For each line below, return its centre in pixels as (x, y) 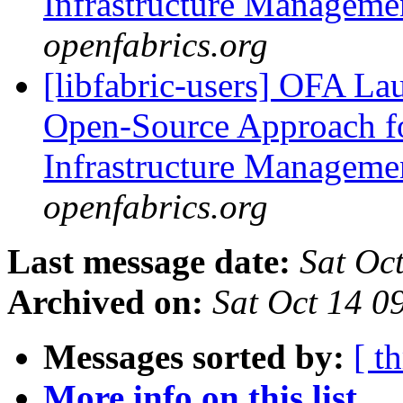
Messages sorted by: (194, 357)
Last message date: (149, 262)
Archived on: (105, 302)
